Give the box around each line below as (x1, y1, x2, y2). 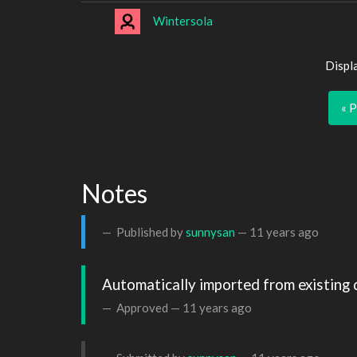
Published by (114, 224, 186, 239)
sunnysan (186, 224, 235, 239)
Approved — (114, 300, 182, 315)
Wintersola (153, 13, 213, 28)
